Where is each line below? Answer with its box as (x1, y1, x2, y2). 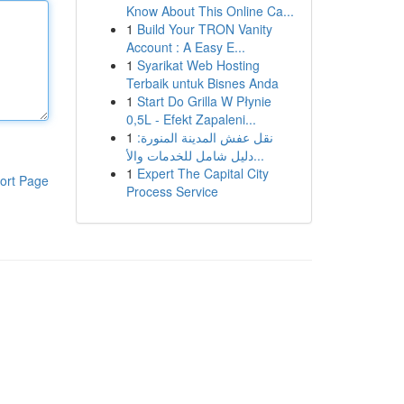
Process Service (125, 182, 218, 200)
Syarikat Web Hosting (136, 56, 260, 74)
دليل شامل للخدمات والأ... (252, 146, 264, 164)
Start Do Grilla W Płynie (136, 92, 271, 110)
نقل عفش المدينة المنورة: (136, 128, 273, 146)
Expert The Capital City (136, 164, 269, 182)
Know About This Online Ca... (125, 2, 294, 20)
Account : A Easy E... (125, 38, 245, 56)
